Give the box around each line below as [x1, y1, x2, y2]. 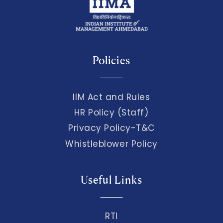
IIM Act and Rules [73, 91, 150, 103]
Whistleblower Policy [65, 137, 158, 150]
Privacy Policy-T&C [68, 122, 155, 134]
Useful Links [81, 173, 142, 186]
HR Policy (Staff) [74, 106, 149, 118]
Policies [92, 54, 131, 67]
